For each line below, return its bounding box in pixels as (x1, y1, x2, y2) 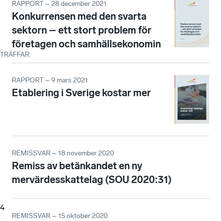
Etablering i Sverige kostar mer (12, 87, 151, 99)
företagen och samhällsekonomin (12, 38, 161, 50)
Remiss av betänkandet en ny (12, 160, 142, 172)
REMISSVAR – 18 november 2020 (12, 149, 114, 158)
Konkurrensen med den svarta (12, 10, 147, 22)
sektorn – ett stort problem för (12, 24, 151, 36)
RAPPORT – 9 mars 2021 (12, 76, 88, 84)
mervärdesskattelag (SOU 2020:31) (12, 174, 172, 186)
